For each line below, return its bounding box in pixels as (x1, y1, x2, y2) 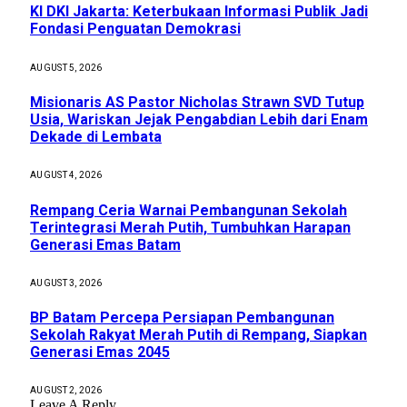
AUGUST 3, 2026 (30, 277, 103, 288)
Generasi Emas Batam (30, 235, 181, 253)
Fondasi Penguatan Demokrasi (30, 20, 241, 38)
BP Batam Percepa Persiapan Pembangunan (30, 309, 334, 327)
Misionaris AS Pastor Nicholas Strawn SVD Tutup (30, 93, 364, 111)
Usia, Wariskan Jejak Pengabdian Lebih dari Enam (30, 110, 368, 128)
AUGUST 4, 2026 (30, 170, 103, 181)
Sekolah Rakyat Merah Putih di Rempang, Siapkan (30, 326, 367, 344)
